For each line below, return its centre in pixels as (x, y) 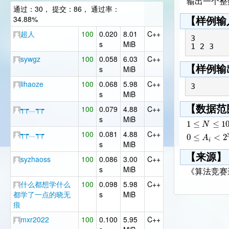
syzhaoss (36, 159)
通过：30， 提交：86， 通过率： (66, 9)
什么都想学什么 (45, 184)
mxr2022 (35, 219)
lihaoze (32, 84)
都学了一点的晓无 (42, 194)
